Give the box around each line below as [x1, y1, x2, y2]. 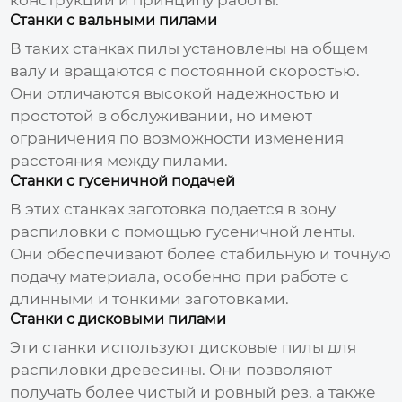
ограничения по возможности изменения [10, 128, 345, 147]
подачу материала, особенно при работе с [10, 267, 350, 285]
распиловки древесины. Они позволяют [10, 360, 333, 379]
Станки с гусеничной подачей [10, 171, 236, 189]
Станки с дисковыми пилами [10, 310, 227, 328]
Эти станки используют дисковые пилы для [10, 337, 357, 356]
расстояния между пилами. [10, 151, 229, 170]
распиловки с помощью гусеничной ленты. [10, 222, 356, 240]
